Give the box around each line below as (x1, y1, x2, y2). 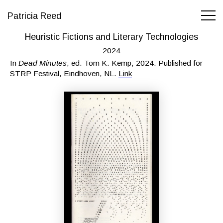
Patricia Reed (7, 11, 61, 21)
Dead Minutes (18, 59, 67, 68)
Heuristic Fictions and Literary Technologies (25, 31, 198, 42)
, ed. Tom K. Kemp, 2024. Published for (67, 59, 203, 68)
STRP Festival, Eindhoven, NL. (10, 69, 118, 78)
